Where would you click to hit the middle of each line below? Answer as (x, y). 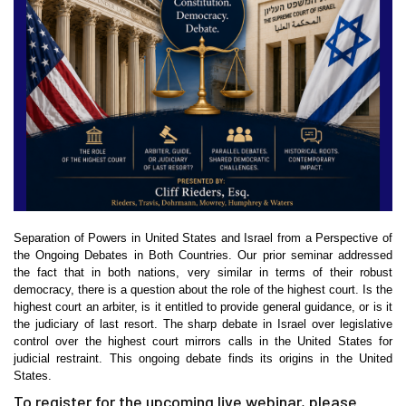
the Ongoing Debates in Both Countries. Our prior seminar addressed (203, 255)
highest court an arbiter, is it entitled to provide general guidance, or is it (203, 307)
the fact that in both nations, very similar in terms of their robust (203, 272)
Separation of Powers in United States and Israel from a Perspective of (203, 238)
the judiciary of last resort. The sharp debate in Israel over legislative (203, 324)
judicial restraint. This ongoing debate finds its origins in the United (203, 358)
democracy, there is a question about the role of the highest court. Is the (203, 290)
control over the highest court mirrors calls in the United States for (203, 341)
